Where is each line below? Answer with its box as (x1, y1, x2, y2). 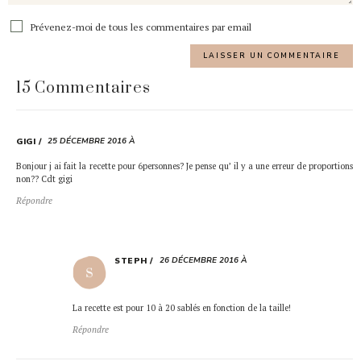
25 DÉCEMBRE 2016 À (48, 135, 135, 147)
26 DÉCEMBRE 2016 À (159, 255, 247, 267)
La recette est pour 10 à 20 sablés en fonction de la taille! (73, 301, 291, 313)
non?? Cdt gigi (16, 173, 73, 185)
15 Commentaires (16, 77, 151, 98)
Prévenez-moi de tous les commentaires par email (28, 21, 251, 34)
